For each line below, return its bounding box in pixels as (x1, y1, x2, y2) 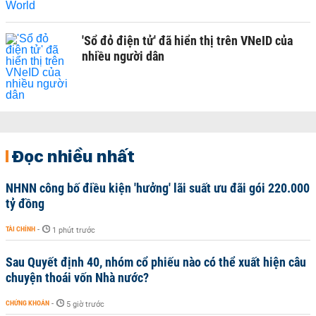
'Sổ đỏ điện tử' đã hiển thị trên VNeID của (82, 32, 293, 48)
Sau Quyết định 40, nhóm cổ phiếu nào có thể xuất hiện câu (6, 254, 306, 269)
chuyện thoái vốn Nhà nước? (6, 269, 149, 285)
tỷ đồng (6, 195, 44, 211)
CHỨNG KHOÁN (6, 298, 49, 307)
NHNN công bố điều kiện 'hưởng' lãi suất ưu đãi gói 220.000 (6, 180, 310, 195)
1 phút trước (52, 225, 95, 235)
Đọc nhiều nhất (11, 145, 135, 166)
